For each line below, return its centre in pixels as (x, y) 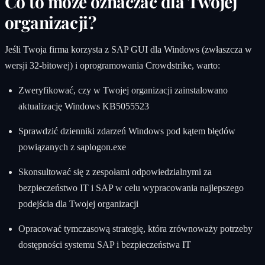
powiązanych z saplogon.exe (72, 147)
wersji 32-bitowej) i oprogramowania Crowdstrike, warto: (112, 65)
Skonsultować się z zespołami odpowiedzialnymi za (115, 172)
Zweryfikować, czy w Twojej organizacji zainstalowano (123, 90)
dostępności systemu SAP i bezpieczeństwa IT (104, 244)
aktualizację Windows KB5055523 (83, 106)
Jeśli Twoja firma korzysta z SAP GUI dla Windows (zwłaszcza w (128, 49)
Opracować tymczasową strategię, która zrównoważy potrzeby (135, 228)
